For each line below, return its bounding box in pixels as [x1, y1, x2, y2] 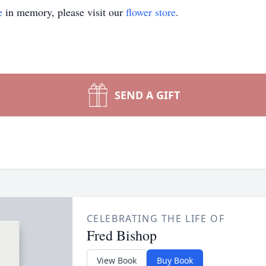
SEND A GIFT [115, 88, 180, 102]
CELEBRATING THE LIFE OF [86, 212, 225, 225]
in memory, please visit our [2, 5, 126, 19]
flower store [126, 5, 176, 19]
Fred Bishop [86, 226, 157, 245]
